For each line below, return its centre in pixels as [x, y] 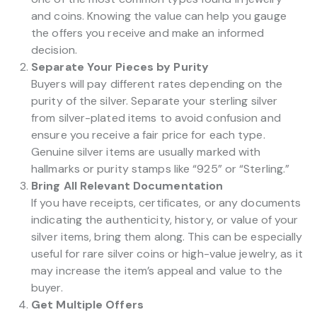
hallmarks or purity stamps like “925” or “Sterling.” [161, 168]
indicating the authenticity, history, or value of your [165, 219]
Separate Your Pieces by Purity [120, 67]
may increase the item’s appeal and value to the [157, 270]
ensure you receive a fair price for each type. [148, 134]
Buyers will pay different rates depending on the [157, 83]
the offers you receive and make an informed [148, 33]
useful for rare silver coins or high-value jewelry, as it [167, 253]
